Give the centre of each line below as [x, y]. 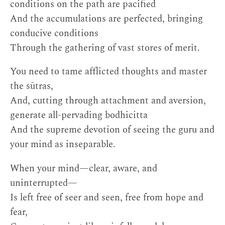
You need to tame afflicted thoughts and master [108, 72]
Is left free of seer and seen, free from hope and [107, 198]
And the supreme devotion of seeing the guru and [112, 130]
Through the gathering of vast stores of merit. [105, 48]
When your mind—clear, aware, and [84, 169]
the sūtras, [32, 86]
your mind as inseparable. [63, 145]
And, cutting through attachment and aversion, [108, 101]
